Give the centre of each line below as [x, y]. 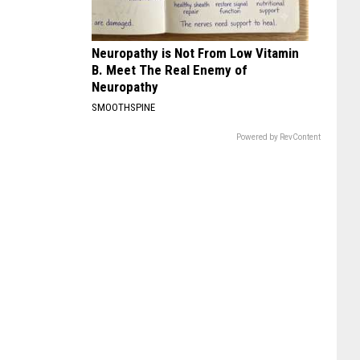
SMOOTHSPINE [123, 107]
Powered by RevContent [278, 137]
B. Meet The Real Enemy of [170, 70]
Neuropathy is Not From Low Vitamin [195, 53]
